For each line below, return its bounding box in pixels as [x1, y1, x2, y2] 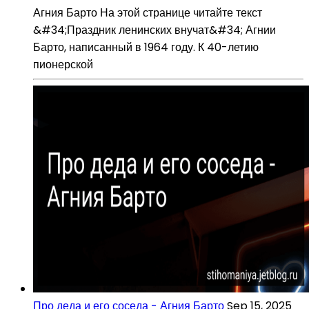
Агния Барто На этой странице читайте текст [33, 4, 262, 21]
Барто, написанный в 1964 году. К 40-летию [33, 39, 259, 55]
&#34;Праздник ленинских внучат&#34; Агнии [33, 21, 276, 38]
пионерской [33, 56, 93, 72]
